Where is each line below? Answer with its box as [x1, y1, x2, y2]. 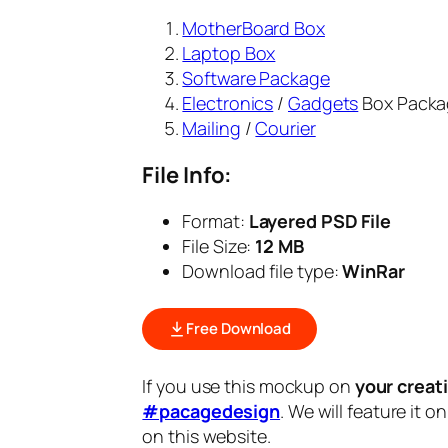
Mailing [182, 115, 241, 140]
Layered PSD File [244, 208, 392, 233]
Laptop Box [182, 40, 276, 65]
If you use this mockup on [142, 373, 355, 398]
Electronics [182, 90, 274, 115]
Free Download [186, 318, 292, 340]
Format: [182, 208, 245, 233]
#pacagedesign [142, 398, 281, 423]
